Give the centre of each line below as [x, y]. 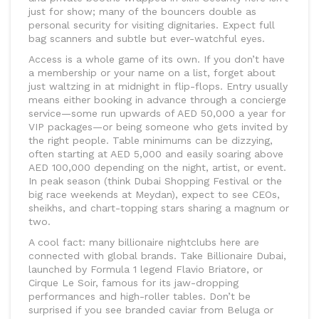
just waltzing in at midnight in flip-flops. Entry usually [158, 87]
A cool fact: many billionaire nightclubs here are [144, 242]
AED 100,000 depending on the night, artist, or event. [157, 168]
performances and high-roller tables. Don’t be [140, 297]
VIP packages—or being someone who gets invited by [158, 127]
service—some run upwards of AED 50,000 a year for [157, 114]
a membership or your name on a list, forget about [152, 73]
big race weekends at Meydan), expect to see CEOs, [154, 195]
